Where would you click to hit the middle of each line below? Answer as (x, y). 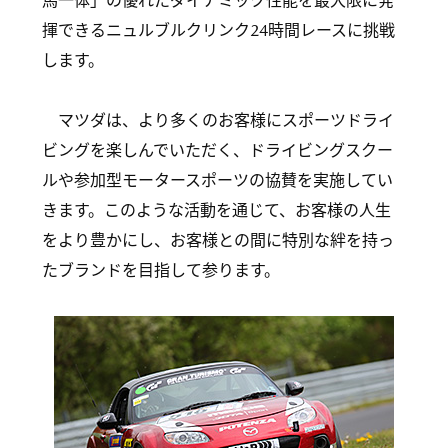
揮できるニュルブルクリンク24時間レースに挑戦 (218, 30)
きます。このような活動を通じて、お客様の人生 (216, 210)
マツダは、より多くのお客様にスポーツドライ (218, 120)
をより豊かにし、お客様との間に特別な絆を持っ (218, 240)
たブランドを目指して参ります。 (161, 270)
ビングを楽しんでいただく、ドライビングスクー (217, 150)
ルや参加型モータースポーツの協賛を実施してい (217, 180)
